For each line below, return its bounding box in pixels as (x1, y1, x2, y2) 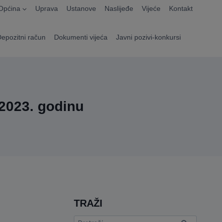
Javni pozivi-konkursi (115, 33, 181, 41)
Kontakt (168, 4, 193, 13)
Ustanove (66, 4, 97, 13)
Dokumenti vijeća (54, 33, 108, 41)
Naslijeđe (105, 4, 134, 13)
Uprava (35, 4, 58, 13)
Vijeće (141, 4, 161, 13)
